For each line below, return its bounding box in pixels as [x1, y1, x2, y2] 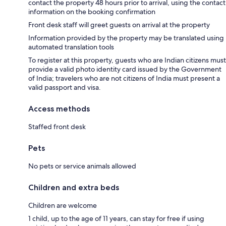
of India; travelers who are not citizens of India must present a [28, 73, 220, 83]
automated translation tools [28, 42, 114, 51]
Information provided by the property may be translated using [28, 33, 224, 42]
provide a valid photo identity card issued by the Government [28, 64, 221, 74]
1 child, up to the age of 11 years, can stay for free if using [28, 213, 204, 223]
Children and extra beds [28, 182, 119, 192]
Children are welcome [28, 200, 97, 210]
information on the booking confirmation [28, 7, 155, 16]
